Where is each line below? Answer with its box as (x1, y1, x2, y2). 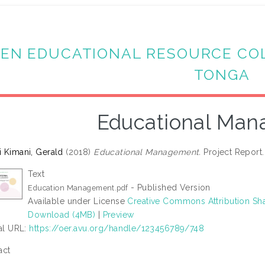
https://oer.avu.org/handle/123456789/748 (29, 224, 205, 234)
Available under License (28, 196, 128, 206)
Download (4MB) (28, 210, 96, 220)
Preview (102, 210, 134, 220)
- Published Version (128, 183, 211, 193)
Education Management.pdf (28, 183, 128, 193)
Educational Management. (93, 147, 201, 157)
